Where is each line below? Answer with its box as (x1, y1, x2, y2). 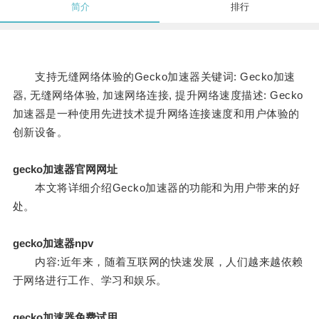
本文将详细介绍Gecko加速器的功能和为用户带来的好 (12, 182, 300, 194)
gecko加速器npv (12, 237, 93, 250)
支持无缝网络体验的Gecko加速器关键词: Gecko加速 (12, 70, 296, 83)
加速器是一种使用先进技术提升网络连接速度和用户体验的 (12, 108, 300, 120)
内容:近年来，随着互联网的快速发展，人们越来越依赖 (12, 256, 303, 268)
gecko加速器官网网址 (12, 163, 117, 176)
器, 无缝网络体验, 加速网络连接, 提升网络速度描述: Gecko (12, 89, 303, 102)
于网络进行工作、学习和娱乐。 (12, 274, 167, 287)
